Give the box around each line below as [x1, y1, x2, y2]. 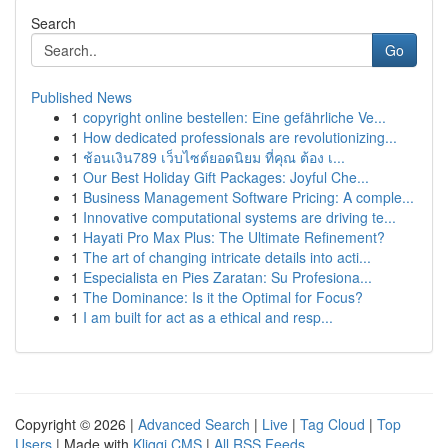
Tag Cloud [300, 414, 365, 434]
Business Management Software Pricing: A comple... [83, 187, 414, 207]
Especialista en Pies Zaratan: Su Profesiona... [83, 267, 372, 287]
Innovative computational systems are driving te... [83, 207, 396, 227]
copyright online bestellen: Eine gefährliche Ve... [83, 107, 386, 127]
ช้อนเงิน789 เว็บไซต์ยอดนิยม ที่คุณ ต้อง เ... [83, 147, 345, 167]
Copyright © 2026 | [15, 414, 138, 434]
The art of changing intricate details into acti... [83, 247, 371, 267]
